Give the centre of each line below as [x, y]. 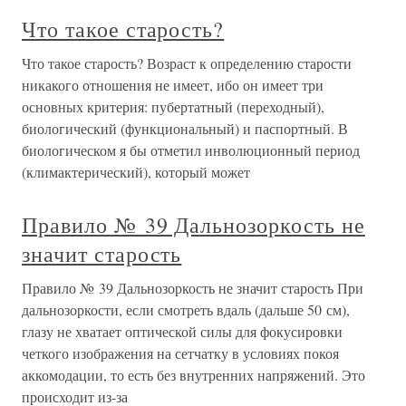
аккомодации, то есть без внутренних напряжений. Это [193, 375]
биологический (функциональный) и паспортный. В [185, 129]
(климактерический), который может [136, 172]
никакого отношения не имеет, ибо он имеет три [173, 85]
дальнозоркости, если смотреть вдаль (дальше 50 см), [186, 310]
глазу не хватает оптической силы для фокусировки [182, 332]
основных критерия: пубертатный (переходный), [173, 107]
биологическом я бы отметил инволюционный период [191, 150]
